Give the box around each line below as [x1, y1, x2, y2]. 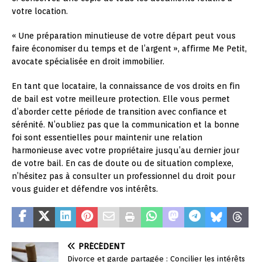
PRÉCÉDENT [78, 241, 125, 251]
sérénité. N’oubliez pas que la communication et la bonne [12, 119, 239, 129]
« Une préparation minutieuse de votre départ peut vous [12, 30, 236, 40]
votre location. [12, 6, 68, 16]
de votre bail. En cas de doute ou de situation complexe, [12, 158, 233, 168]
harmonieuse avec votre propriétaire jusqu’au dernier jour [12, 145, 239, 155]
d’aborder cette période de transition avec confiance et [12, 106, 227, 116]
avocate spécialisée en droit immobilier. [12, 56, 164, 66]
